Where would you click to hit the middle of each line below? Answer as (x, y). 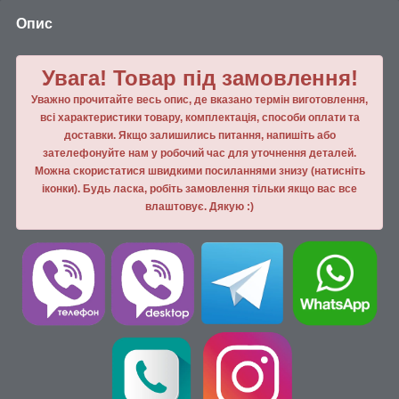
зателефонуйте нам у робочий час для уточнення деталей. (199, 153)
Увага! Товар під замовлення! (199, 77)
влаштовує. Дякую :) (199, 206)
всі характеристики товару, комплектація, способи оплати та (199, 117)
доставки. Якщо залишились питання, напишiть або (199, 135)
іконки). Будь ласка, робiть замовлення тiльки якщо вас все (199, 188)
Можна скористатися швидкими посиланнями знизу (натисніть (199, 171)
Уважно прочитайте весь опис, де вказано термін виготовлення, (199, 99)
